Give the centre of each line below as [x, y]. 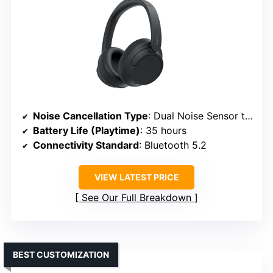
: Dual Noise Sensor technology [197, 115]
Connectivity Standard [86, 145]
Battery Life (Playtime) [87, 130]
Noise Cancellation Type [90, 115]
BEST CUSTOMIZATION [61, 254]
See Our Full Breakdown [136, 197]
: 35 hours [163, 130]
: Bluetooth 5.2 [173, 145]
